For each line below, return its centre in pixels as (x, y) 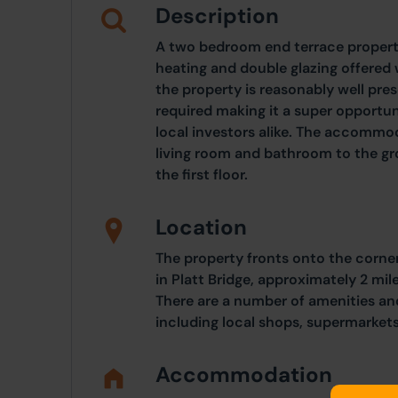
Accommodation (244, 374)
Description (217, 16)
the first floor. (202, 175)
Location (201, 227)
